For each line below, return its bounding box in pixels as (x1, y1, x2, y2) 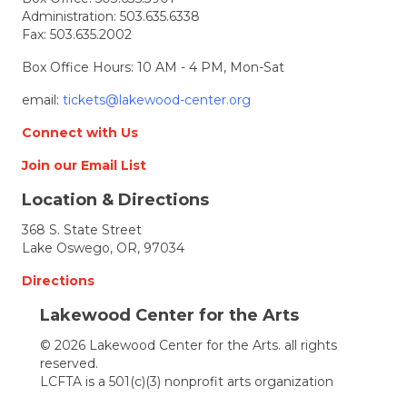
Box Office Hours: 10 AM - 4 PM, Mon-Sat (22, 58, 284, 75)
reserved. (40, 354, 98, 372)
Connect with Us (22, 124, 138, 141)
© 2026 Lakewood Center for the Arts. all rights (40, 336, 337, 353)
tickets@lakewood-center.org (59, 91, 251, 108)
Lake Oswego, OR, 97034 (22, 239, 184, 256)
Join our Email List (22, 156, 146, 174)
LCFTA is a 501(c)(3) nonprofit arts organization (40, 372, 333, 390)
